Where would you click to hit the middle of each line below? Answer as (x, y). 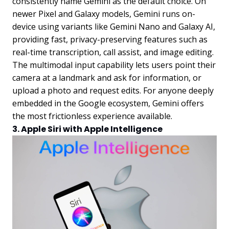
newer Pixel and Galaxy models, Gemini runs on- (104, 14)
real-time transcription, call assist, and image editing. (113, 52)
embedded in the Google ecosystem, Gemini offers (108, 103)
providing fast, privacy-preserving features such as (110, 39)
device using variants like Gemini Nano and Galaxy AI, (114, 26)
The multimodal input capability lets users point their (114, 65)
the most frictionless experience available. (92, 116)
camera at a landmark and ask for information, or (107, 77)
